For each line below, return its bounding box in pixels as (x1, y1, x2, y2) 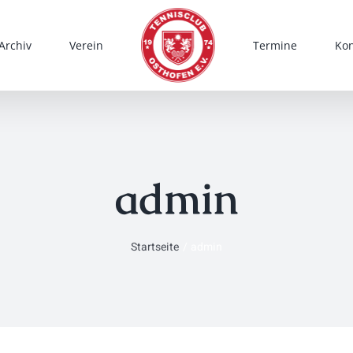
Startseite (130, 239, 179, 255)
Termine (253, 37, 298, 53)
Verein (69, 37, 103, 53)
